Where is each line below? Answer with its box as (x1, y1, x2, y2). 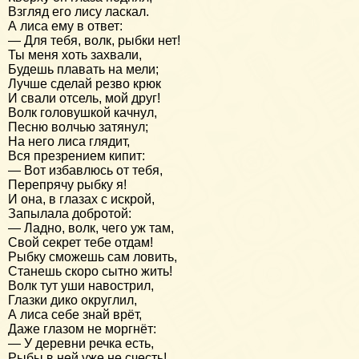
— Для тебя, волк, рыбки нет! (8, 33, 180, 47)
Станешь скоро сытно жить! (8, 264, 172, 278)
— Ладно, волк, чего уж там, (8, 220, 174, 235)
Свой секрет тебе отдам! (8, 235, 153, 249)
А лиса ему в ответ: (8, 18, 123, 33)
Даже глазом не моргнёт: (8, 321, 156, 336)
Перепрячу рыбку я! (8, 177, 127, 192)
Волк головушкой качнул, (8, 105, 157, 119)
